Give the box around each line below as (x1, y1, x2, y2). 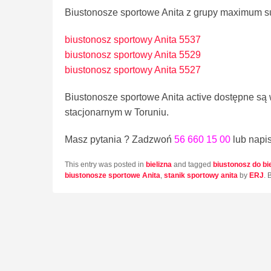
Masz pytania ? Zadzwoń (65, 134, 174, 145)
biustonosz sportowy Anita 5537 (65, 34, 201, 45)
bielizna (146, 160, 172, 169)
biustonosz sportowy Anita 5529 (65, 49, 201, 60)
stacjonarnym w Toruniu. (65, 106, 169, 117)
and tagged (172, 160, 213, 169)
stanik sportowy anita (164, 171, 238, 180)
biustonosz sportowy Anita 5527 (65, 64, 201, 75)
